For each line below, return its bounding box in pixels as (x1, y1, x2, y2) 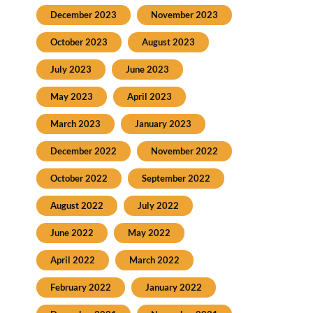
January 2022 (145, 281, 202, 293)
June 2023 (125, 63, 169, 75)
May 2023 (50, 90, 93, 102)
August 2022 (50, 199, 103, 211)
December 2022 (50, 145, 117, 156)
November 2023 (150, 8, 218, 20)
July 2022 (137, 199, 179, 211)
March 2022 (129, 254, 180, 265)
